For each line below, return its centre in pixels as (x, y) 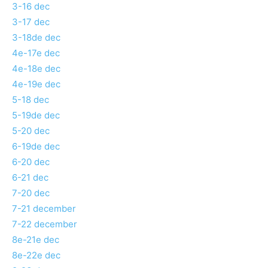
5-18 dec (31, 100)
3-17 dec (31, 22)
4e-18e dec (36, 69)
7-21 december (44, 209)
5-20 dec (31, 131)
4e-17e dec (36, 53)
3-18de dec (36, 38)
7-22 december (45, 224)
